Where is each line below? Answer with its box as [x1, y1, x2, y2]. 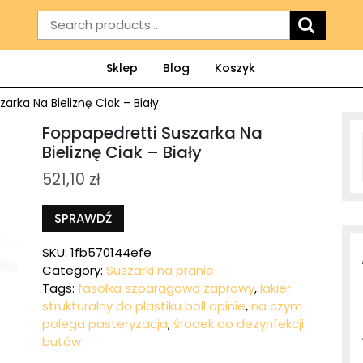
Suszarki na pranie [106, 262, 215, 280]
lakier [260, 280, 292, 297]
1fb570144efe [70, 244, 152, 262]
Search [36, 10, 79, 27]
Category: [42, 262, 107, 280]
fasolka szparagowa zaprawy [78, 280, 255, 297]
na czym [251, 297, 303, 315]
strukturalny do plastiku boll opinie [42, 297, 246, 315]
